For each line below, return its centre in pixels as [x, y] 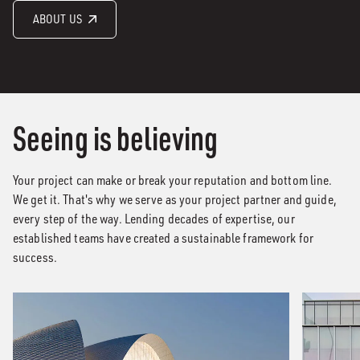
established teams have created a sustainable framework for [163, 238]
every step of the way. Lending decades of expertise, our [154, 219]
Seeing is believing [116, 138]
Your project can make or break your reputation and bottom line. [173, 180]
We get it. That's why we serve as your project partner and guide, [175, 199]
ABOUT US [57, 19]
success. [35, 257]
